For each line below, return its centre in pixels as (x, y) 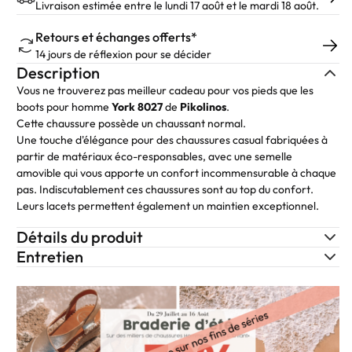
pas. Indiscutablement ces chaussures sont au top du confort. (165, 189)
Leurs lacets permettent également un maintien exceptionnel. (168, 206)
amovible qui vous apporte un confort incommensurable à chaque (177, 173)
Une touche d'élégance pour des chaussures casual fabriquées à (172, 140)
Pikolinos (203, 107)
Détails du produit (80, 237)
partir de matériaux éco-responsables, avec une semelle (155, 156)
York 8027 (137, 107)
